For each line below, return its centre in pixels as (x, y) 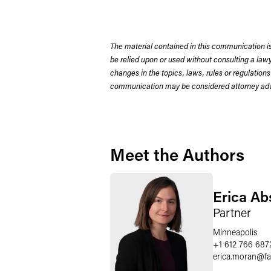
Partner (232, 212)
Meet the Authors (177, 154)
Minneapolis (235, 232)
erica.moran (235, 256)
